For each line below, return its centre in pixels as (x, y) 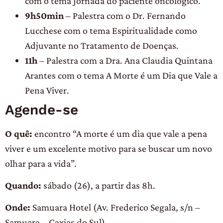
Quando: (23, 185)
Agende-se (42, 110)
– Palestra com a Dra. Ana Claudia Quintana (125, 60)
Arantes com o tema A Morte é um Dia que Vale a (121, 75)
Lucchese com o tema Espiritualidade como (111, 30)
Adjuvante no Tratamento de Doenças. (102, 45)
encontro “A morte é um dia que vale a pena (120, 133)
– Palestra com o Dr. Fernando (125, 15)
